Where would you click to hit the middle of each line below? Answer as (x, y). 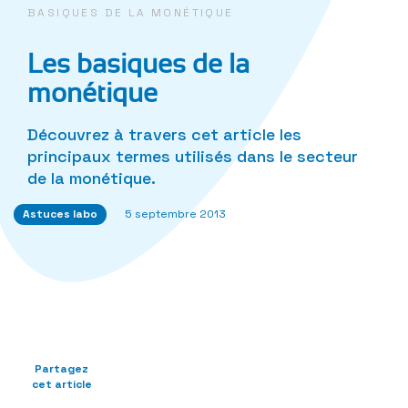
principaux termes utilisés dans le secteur (193, 156)
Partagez (61, 368)
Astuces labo (60, 214)
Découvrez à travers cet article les (164, 134)
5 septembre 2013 (175, 214)
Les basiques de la (138, 64)
